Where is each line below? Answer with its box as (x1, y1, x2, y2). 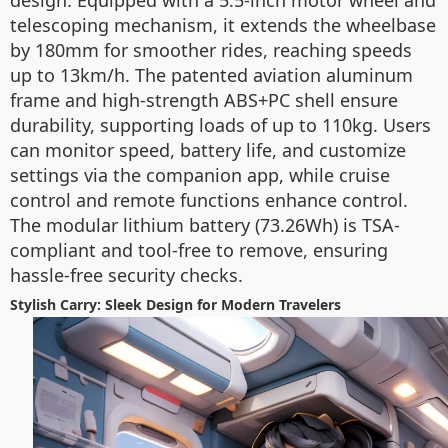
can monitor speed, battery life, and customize (10, 138, 406, 162)
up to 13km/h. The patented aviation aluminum (10, 63, 413, 87)
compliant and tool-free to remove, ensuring (10, 238, 388, 262)
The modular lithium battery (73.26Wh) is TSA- (10, 213, 400, 237)
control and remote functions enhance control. (10, 188, 408, 212)
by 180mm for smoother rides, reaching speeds (10, 38, 412, 62)
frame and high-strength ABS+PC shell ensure (10, 88, 398, 112)
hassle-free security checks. (10, 263, 243, 287)
